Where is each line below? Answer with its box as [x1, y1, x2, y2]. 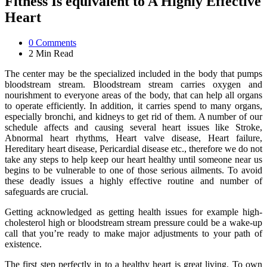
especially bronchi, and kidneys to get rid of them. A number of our [5, 111, 262, 122]
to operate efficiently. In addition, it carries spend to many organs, [5, 100, 262, 111]
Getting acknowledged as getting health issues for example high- [5, 206, 262, 217]
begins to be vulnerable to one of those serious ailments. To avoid [5, 164, 262, 175]
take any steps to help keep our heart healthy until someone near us [5, 154, 262, 164]
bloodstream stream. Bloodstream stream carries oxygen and [5, 79, 262, 89]
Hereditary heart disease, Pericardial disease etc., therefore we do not [5, 143, 262, 154]
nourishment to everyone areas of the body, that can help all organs [5, 89, 262, 100]
